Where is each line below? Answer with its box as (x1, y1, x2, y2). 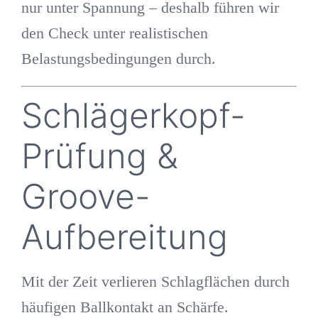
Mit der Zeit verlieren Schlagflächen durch (21, 272, 290, 290)
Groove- (21, 175, 150, 217)
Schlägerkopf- (21, 94, 246, 136)
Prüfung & (21, 134, 178, 177)
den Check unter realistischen (21, 23, 208, 42)
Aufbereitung (21, 215, 228, 258)
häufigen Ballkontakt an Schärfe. (21, 297, 229, 316)
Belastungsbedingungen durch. (21, 49, 216, 67)
